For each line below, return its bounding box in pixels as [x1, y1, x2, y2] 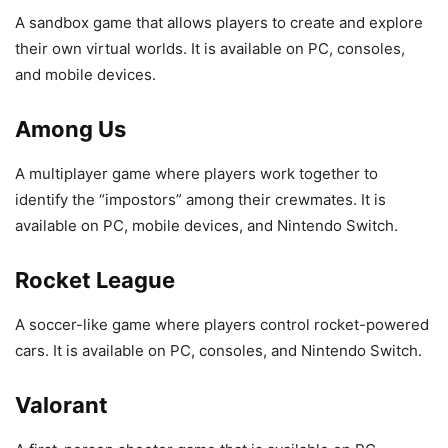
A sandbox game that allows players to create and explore [15, 12, 423, 32]
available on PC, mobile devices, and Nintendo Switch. [15, 215, 398, 235]
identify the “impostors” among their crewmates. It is [15, 189, 386, 209]
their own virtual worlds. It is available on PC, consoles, [15, 38, 405, 58]
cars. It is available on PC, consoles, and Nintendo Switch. [15, 340, 422, 360]
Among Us [15, 115, 126, 142]
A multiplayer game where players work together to [15, 163, 378, 183]
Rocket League [15, 266, 175, 293]
